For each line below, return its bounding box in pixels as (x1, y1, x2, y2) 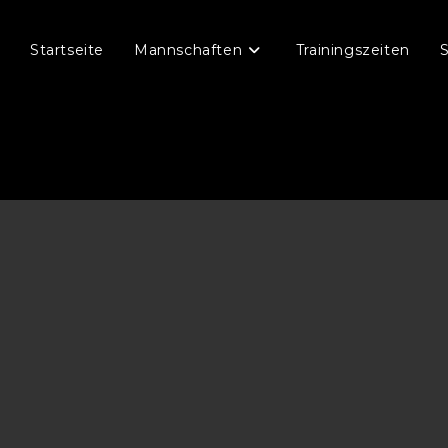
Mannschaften (133, 41, 243, 59)
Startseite (29, 41, 104, 59)
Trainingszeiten (295, 41, 410, 59)
